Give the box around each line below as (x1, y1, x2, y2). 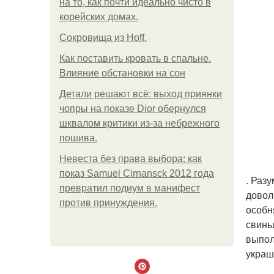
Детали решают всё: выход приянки (59, 89, 222, 99)
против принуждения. (59, 198, 157, 208)
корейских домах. (59, 12, 138, 22)
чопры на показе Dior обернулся (59, 103, 206, 114)
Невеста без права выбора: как (59, 154, 202, 164)
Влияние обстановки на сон (59, 68, 185, 78)
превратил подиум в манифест (59, 183, 200, 193)
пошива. (59, 133, 97, 143)
